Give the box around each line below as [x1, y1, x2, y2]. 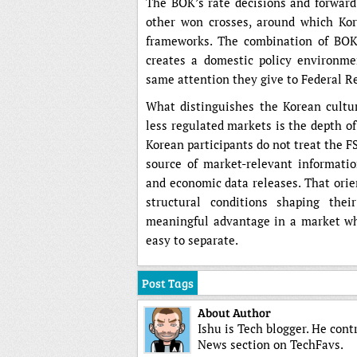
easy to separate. [146, 232, 238, 248]
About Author [198, 304, 271, 320]
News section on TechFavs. [198, 336, 343, 352]
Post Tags [142, 275, 194, 291]
